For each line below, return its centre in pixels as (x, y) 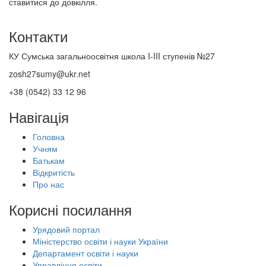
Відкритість (54, 172)
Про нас (48, 184)
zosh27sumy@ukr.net (50, 74)
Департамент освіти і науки (85, 253)
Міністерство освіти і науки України (100, 241)
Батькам (49, 160)
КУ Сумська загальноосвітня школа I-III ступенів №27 (112, 56)
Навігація (39, 117)
